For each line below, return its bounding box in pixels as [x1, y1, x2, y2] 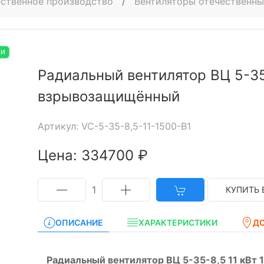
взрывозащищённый [38, 88, 180, 105]
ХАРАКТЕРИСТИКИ [138, 217, 217, 227]
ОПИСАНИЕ [55, 217, 103, 227]
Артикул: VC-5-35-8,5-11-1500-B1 [38, 120, 191, 132]
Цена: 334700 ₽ [38, 147, 148, 164]
